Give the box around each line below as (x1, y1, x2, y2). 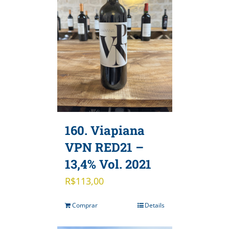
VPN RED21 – (64, 139, 144, 156)
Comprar (72, 201, 98, 210)
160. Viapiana (64, 122, 145, 139)
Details (144, 201, 165, 210)
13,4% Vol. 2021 (64, 156, 151, 173)
